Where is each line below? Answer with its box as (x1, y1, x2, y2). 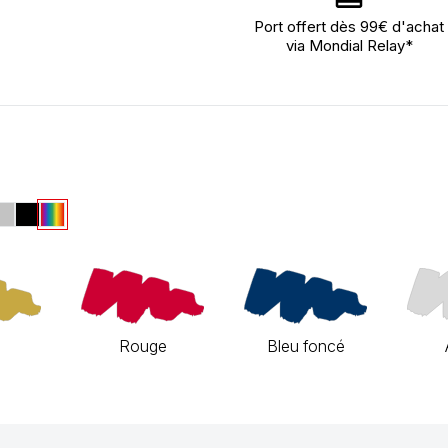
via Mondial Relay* (285, 36, 413, 55)
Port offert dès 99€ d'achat (254, 17, 444, 36)
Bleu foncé (266, 336, 345, 356)
